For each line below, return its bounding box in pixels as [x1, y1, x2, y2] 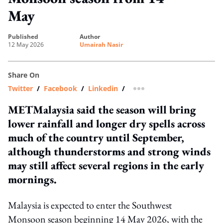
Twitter [8, 83, 33, 93]
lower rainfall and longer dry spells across [8, 115, 205, 131]
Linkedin [88, 83, 118, 93]
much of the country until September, [8, 129, 184, 145]
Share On [8, 70, 39, 80]
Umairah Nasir [80, 40, 123, 49]
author [84, 32, 100, 41]
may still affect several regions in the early [8, 157, 204, 173]
